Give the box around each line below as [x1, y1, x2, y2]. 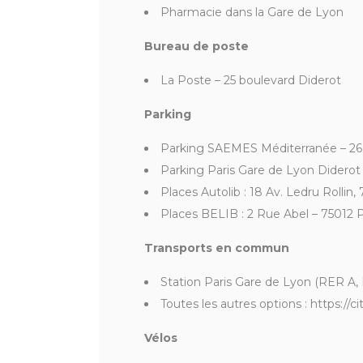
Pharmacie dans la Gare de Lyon [160, 5, 344, 20]
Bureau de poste [144, 39, 249, 54]
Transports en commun [144, 241, 289, 256]
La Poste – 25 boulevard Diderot [160, 73, 341, 88]
